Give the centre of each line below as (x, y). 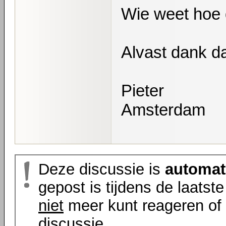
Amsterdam (163, 110)
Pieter (143, 91)
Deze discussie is (102, 169)
